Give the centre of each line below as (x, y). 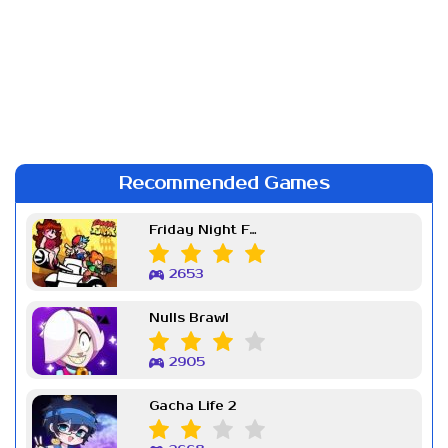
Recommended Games (224, 182)
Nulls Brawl (189, 318)
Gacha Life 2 (192, 406)
